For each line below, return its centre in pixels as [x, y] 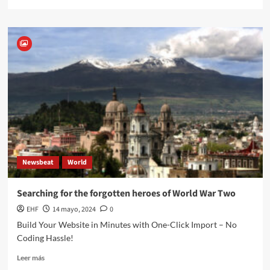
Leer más [30, 258]
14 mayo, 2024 [74, 210]
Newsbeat [38, 163]
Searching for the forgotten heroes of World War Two [126, 194]
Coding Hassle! [45, 238]
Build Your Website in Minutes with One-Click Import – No [127, 225]
